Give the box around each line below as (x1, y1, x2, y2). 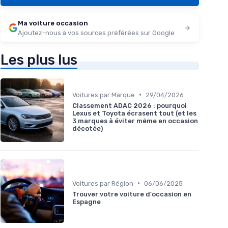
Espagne (72, 197, 101, 206)
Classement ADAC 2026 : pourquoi (72, 101, 187, 109)
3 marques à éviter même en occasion (72, 117, 198, 125)
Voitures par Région (72, 179, 133, 187)
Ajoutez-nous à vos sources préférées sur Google (18, 28, 175, 37)
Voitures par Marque (72, 91, 135, 99)
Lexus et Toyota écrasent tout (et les (72, 109, 196, 117)
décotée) (72, 124, 103, 132)
